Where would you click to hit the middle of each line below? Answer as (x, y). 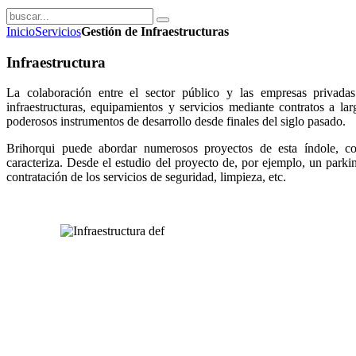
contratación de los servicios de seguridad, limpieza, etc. (146, 177)
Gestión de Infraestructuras (155, 31)
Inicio (21, 31)
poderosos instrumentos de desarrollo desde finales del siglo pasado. (176, 122)
